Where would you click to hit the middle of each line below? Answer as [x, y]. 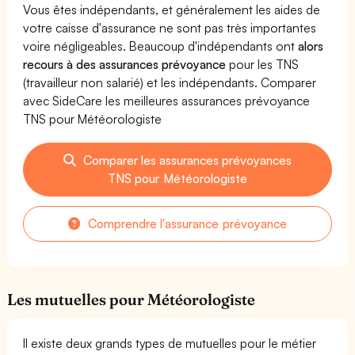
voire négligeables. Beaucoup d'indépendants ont [161, 46]
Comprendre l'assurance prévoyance [186, 223]
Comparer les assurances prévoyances [186, 160]
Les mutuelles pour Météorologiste [132, 299]
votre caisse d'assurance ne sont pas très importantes [170, 27]
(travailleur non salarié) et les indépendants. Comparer [170, 82]
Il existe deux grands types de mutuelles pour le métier [170, 343]
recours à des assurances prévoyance [125, 64]
